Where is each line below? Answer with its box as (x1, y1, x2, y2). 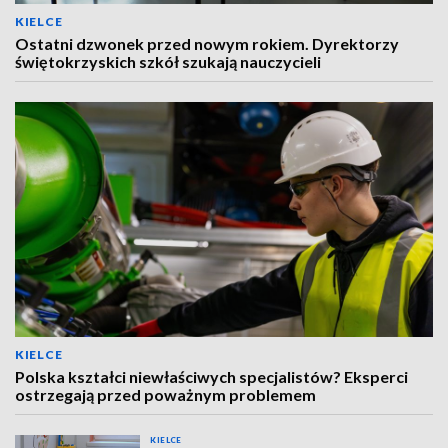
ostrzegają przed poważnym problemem (15, 385, 316, 404)
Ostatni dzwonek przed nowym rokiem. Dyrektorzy (15, 34, 399, 53)
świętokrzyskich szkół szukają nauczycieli (15, 52, 321, 71)
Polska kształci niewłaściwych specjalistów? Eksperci (15, 367, 408, 386)
